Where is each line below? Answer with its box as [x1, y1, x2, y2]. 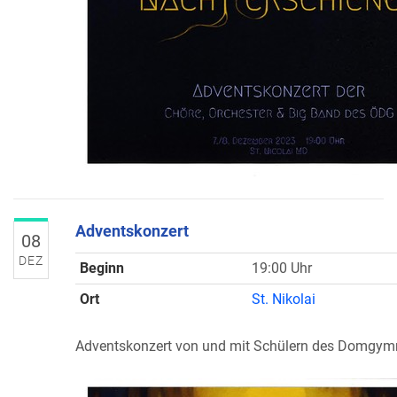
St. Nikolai [252, 291, 315, 307]
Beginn [80, 260, 124, 276]
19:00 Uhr [252, 260, 312, 276]
